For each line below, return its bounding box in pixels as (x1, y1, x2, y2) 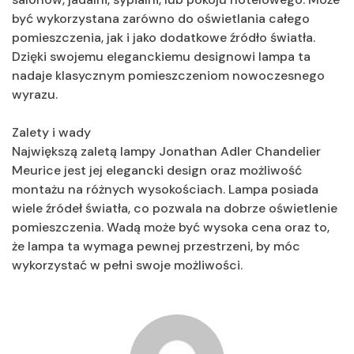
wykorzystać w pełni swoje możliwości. (12, 256, 243, 273)
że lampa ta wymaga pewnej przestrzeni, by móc (12, 237, 300, 254)
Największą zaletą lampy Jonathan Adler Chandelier (12, 142, 321, 160)
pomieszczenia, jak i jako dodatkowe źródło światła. (12, 28, 315, 46)
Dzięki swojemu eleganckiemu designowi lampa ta (12, 47, 311, 65)
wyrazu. (12, 85, 58, 103)
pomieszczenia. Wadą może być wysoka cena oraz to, (12, 218, 330, 235)
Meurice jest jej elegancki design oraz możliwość (12, 161, 302, 179)
